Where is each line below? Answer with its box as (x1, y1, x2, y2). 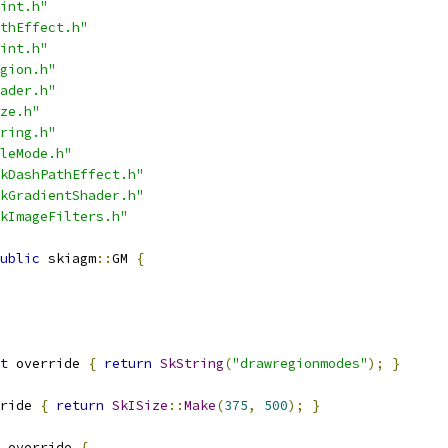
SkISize (112, 397, 168, 414)
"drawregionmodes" (232, 355, 368, 372)
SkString (160, 355, 224, 372)
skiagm (40, 250, 96, 267)
